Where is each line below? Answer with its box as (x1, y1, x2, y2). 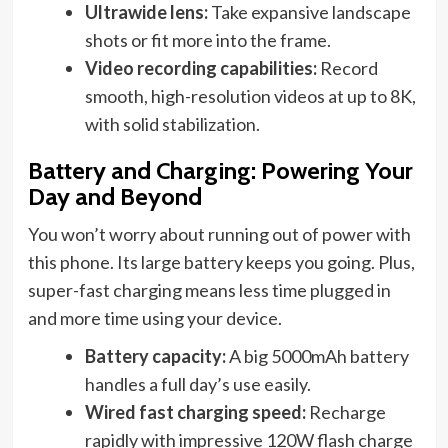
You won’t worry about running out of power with (27, 223, 411, 246)
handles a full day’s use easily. (84, 373, 311, 396)
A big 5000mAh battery (225, 345, 409, 368)
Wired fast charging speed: (84, 401, 306, 424)
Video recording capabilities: (84, 57, 317, 80)
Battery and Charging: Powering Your (27, 156, 413, 186)
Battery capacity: (84, 345, 226, 368)
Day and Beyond (27, 182, 202, 212)
